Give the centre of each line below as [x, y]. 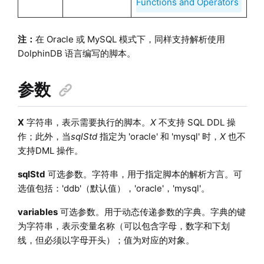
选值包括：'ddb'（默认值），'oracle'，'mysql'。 [113, 188]
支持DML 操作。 [50, 150]
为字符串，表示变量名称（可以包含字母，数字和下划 [123, 226]
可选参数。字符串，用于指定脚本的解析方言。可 [143, 174]
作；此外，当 [44, 136]
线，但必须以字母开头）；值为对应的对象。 [106, 240]
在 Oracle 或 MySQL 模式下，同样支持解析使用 [130, 39]
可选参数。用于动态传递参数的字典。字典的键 [151, 212]
